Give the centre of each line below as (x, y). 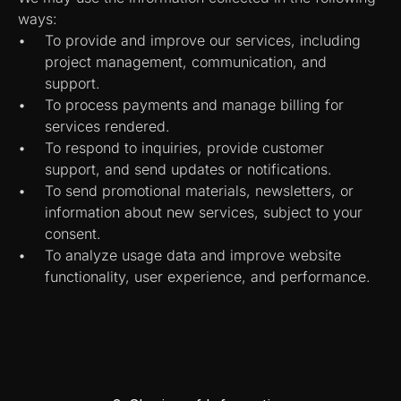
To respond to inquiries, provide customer (184, 148)
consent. (73, 234)
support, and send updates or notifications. (188, 169)
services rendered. (107, 126)
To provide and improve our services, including (203, 40)
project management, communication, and (186, 62)
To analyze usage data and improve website (193, 255)
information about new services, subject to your (204, 212)
